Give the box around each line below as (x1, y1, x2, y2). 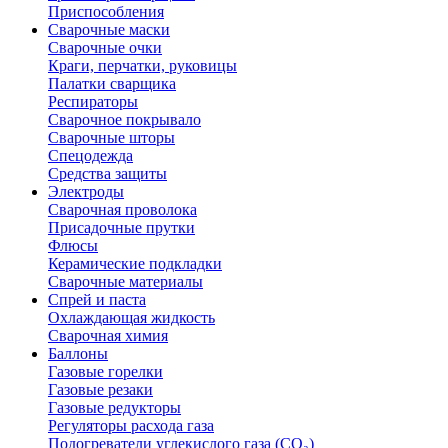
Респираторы (48, 92, 138, 110)
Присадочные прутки (48, 218, 195, 236)
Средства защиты (48, 164, 167, 182)
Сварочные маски (48, 20, 170, 38)
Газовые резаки (48, 380, 153, 398)
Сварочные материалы (48, 272, 203, 290)
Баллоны (48, 344, 108, 362)
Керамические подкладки (48, 254, 222, 272)
